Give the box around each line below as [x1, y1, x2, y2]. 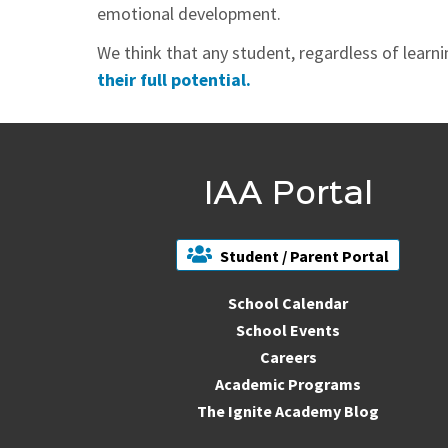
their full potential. [97, 67, 251, 91]
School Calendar [228, 292, 349, 313]
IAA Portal [203, 180, 373, 209]
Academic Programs [215, 373, 362, 394]
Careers [259, 346, 317, 367]
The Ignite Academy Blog [197, 400, 380, 421]
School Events [236, 319, 341, 340]
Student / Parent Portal [220, 245, 390, 266]
